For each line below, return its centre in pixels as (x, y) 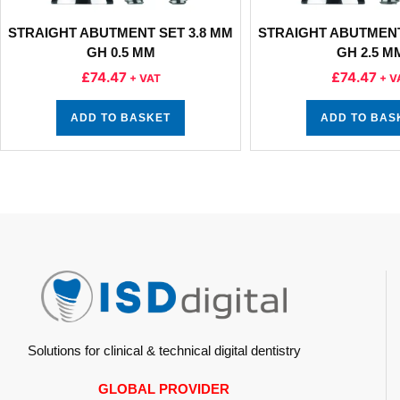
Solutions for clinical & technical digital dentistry (164, 350)
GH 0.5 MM (121, 52)
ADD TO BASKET (121, 118)
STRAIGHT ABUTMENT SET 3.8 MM (121, 33)
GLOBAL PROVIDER (164, 388)
